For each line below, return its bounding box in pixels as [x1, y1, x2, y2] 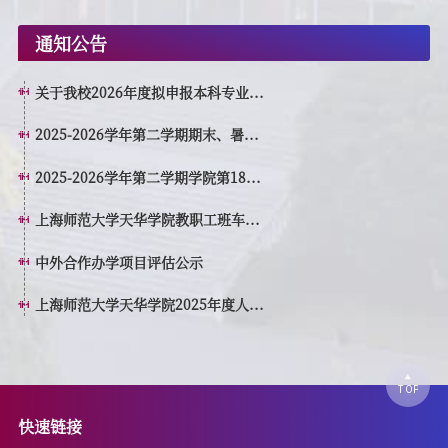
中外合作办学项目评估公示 [35, 251, 204, 272]
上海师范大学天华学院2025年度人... [35, 294, 265, 315]
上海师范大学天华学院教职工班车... [35, 209, 261, 230]
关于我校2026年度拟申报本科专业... [35, 81, 265, 102]
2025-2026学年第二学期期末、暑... [35, 124, 260, 145]
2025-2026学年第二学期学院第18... [35, 166, 262, 187]
